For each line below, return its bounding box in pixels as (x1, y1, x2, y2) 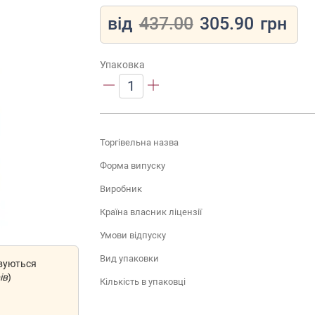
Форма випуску (99, 160, 165, 171)
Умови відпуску (99, 229, 166, 240)
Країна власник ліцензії (99, 206, 202, 217)
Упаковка (99, 59, 145, 70)
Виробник (99, 183, 142, 194)
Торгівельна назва (99, 136, 179, 148)
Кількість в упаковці (99, 276, 186, 287)
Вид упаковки (99, 252, 159, 264)
